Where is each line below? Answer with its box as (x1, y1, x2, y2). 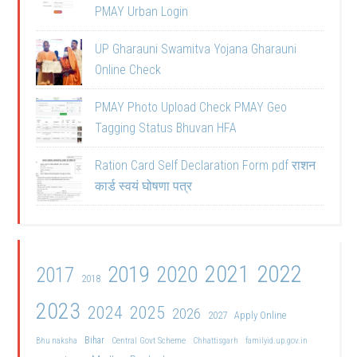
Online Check (95, 62, 162, 77)
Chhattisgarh (193, 335, 239, 346)
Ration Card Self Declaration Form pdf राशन (95, 158, 316, 173)
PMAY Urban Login (95, 4, 189, 19)
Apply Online (234, 309, 287, 321)
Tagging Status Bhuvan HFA (95, 120, 237, 135)
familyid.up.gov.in (245, 335, 308, 346)
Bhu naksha (36, 335, 78, 346)
